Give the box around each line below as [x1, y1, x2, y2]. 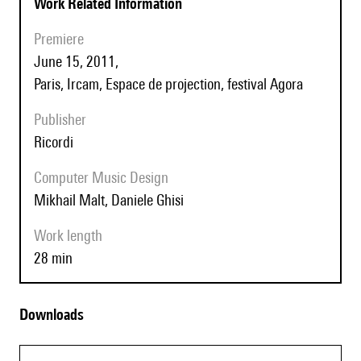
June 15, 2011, [34, 52, 122, 71]
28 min [41, 249, 73, 268]
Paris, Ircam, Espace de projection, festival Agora [34, 75, 303, 93]
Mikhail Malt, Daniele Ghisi [46, 191, 184, 210]
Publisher [41, 110, 86, 129]
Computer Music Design [42, 168, 168, 187]
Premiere [41, 30, 84, 48]
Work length [46, 226, 102, 245]
